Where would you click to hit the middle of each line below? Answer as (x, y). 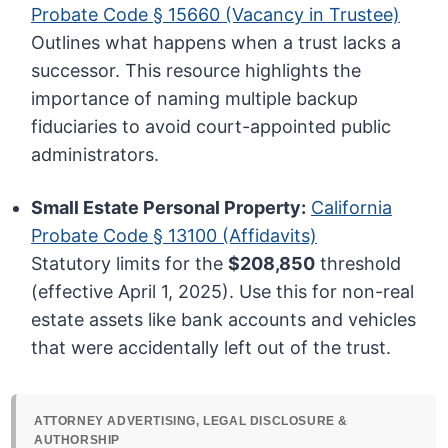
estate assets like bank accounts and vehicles (224, 320)
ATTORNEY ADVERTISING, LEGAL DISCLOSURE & (191, 421)
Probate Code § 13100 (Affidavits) (174, 236)
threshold (358, 264)
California (352, 208)
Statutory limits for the (130, 264)
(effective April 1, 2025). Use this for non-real (223, 292)
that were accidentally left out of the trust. (211, 348)
